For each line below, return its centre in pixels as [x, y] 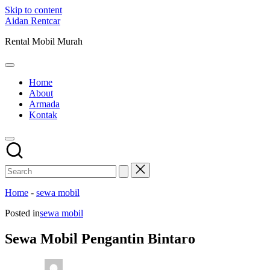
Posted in [22, 213]
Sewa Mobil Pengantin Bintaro [100, 238]
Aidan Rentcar [33, 21]
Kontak [43, 115]
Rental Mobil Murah [44, 41]
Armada [44, 104]
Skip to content [33, 10]
